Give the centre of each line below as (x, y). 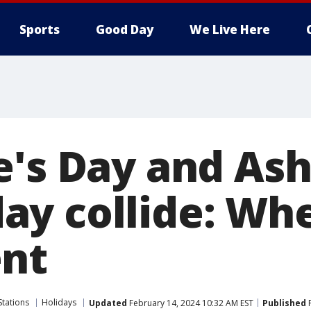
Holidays (59, 302)
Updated (108, 303)
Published (284, 303)
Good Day (125, 30)
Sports (40, 30)
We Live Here (230, 30)
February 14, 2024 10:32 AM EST (190, 303)
